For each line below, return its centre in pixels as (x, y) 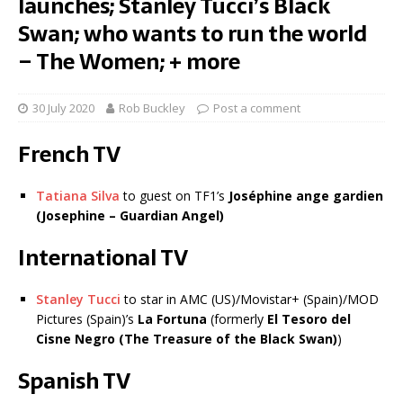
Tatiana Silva (78, 196)
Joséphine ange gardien (306, 196)
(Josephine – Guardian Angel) (130, 216)
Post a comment (257, 108)
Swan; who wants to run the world (193, 34)
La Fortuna (172, 319)
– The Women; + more (129, 62)
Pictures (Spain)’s (87, 319)
